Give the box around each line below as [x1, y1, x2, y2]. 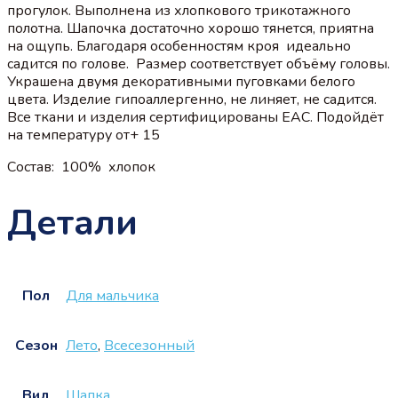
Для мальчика [66, 286, 159, 306]
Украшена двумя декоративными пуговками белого [7, 71, 355, 92]
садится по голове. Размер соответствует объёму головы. [7, 53, 390, 74]
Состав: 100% [7, 156, 101, 177]
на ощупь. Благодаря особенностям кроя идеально [7, 36, 351, 56]
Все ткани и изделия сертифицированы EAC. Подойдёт [7, 107, 384, 127]
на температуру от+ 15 [7, 124, 160, 145]
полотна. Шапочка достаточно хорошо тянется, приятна [7, 18, 374, 38]
